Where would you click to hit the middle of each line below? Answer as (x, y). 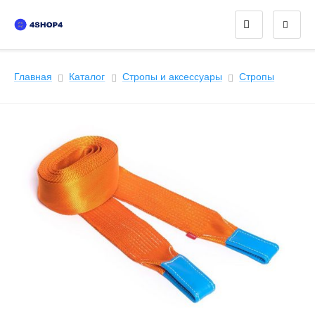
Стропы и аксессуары (172, 77)
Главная (33, 77)
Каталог (87, 77)
